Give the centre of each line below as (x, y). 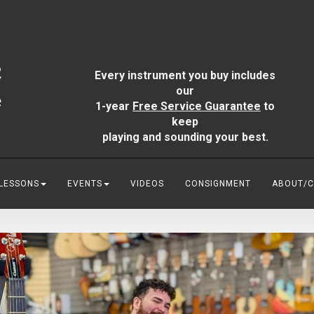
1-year (114, 106)
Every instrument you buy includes (185, 75)
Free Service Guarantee (197, 106)
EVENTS (85, 184)
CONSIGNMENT (218, 184)
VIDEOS (147, 184)
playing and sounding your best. (185, 137)
